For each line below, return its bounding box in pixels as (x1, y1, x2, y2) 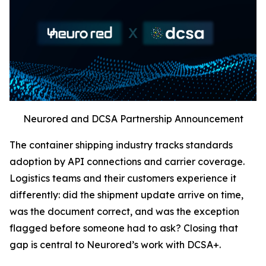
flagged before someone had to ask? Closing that (9, 221, 238, 234)
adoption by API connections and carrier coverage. (9, 155, 245, 167)
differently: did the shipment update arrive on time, (9, 188, 243, 201)
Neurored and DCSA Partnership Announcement (23, 112, 243, 125)
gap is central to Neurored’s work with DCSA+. (9, 238, 223, 251)
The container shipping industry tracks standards (9, 138, 233, 151)
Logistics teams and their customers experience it (9, 172, 236, 184)
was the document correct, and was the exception (9, 205, 239, 217)
